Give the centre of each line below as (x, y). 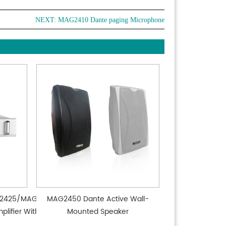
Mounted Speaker (98, 211)
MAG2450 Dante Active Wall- (98, 199)
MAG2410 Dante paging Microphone (111, 20)
